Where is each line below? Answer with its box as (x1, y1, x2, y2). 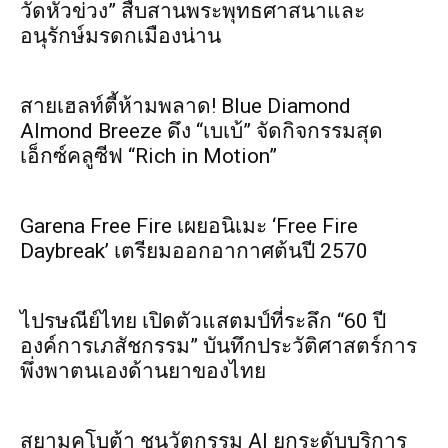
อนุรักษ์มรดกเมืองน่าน (20, 24, 221, 48)
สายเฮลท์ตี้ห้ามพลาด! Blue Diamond (20, 94, 351, 118)
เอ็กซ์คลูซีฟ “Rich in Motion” (20, 144, 277, 168)
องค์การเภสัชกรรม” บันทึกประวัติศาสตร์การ (20, 334, 417, 358)
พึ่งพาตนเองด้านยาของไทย (20, 359, 266, 383)
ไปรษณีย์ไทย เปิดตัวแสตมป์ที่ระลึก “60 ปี (20, 309, 386, 333)
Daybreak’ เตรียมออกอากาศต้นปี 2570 (20, 239, 368, 263)
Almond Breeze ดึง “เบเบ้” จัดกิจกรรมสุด (20, 119, 383, 143)
